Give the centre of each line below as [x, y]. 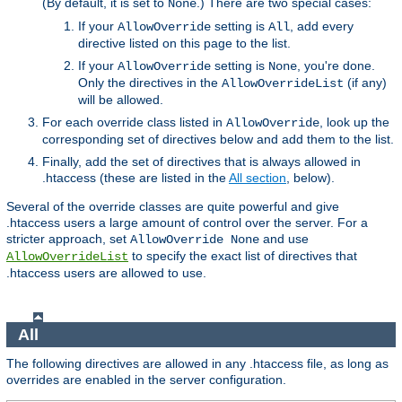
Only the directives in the [150, 82]
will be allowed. [121, 99]
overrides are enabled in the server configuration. [146, 380]
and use [284, 238]
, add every [322, 26]
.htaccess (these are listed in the [135, 177]
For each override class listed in [134, 122]
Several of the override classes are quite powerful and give [173, 206]
